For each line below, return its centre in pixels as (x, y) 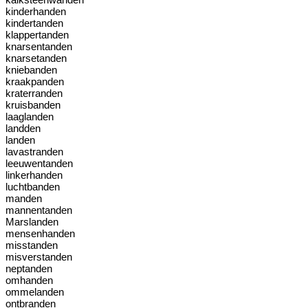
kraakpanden (35, 81)
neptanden (29, 268)
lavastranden (34, 152)
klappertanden (37, 35)
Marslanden (32, 222)
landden (23, 128)
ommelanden (35, 292)
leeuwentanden (39, 163)
